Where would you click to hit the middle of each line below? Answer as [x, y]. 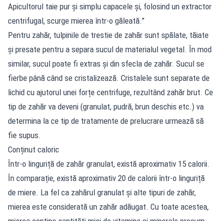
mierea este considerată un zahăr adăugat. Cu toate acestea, [108, 206]
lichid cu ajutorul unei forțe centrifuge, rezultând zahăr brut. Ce [110, 92]
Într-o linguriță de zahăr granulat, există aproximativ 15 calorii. [109, 164]
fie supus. [24, 135]
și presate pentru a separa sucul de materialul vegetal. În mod [110, 49]
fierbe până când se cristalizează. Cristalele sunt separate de [109, 78]
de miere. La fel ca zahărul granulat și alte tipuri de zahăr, [102, 192]
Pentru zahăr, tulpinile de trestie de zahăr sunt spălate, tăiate [108, 35]
